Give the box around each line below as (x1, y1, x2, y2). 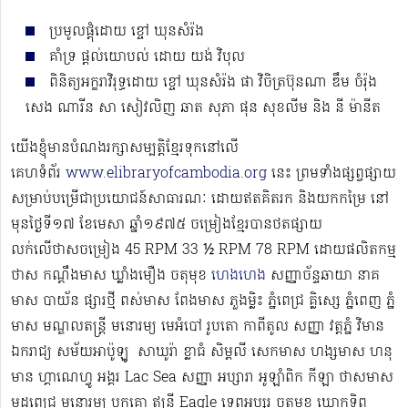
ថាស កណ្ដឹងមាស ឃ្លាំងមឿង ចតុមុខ (11, 265, 211, 288)
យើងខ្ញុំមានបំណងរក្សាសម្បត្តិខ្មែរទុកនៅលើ (11, 138, 239, 160)
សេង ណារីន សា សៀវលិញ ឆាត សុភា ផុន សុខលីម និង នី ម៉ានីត (25, 97, 381, 120)
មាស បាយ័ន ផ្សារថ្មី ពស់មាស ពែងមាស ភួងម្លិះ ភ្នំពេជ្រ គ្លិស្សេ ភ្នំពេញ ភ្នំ (11, 291, 395, 313)
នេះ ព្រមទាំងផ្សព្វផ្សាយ (267, 163, 396, 186)
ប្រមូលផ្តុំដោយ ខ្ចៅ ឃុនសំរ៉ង (49, 21, 204, 44)
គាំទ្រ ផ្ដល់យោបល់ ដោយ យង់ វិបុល (49, 46, 245, 69)
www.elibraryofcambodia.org (66, 163, 267, 186)
